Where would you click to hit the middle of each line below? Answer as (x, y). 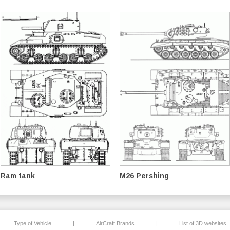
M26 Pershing (144, 176)
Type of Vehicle (32, 224)
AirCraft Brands (115, 224)
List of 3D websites (203, 224)
